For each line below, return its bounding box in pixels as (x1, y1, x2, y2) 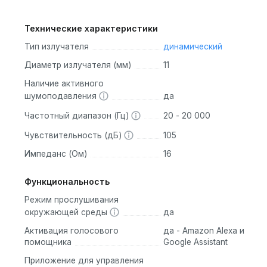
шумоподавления (24, 91, 99, 101)
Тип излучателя (24, 42, 89, 52)
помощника (24, 237, 72, 247)
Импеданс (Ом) (24, 149, 87, 159)
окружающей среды (24, 207, 110, 218)
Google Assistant (163, 237, 228, 247)
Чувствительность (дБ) (24, 131, 124, 141)
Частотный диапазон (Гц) (24, 111, 131, 121)
